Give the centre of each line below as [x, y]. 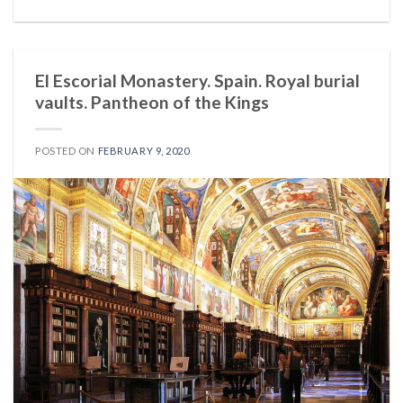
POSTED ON [67, 151]
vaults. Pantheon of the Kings [152, 103]
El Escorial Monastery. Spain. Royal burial [197, 81]
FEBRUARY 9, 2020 [143, 151]
